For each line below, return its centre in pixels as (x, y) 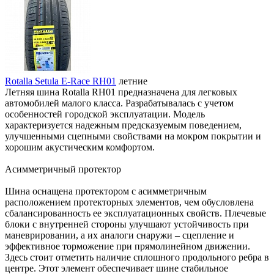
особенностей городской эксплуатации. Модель (105, 114)
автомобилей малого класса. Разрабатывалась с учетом (119, 103)
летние (133, 81)
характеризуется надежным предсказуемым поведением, (123, 125)
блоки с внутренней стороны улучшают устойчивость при (127, 224)
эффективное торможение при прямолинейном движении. (128, 246)
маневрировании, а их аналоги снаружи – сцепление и (120, 235)
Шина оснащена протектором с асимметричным (106, 191)
